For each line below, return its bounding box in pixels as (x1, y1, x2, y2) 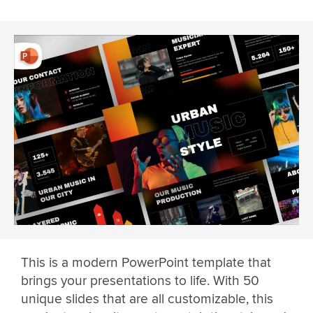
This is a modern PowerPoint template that (21, 254, 271, 272)
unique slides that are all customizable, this (21, 291, 273, 308)
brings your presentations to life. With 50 (21, 272, 259, 290)
